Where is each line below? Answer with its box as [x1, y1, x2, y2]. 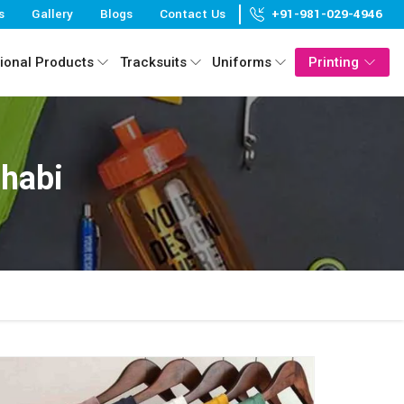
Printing [308, 54, 359, 70]
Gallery [32, 5, 73, 23]
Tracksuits [119, 54, 187, 70]
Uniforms [212, 54, 272, 70]
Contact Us [160, 5, 225, 23]
